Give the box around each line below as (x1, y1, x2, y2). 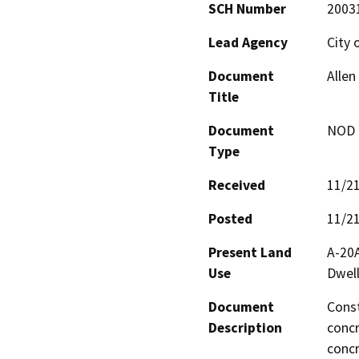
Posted (208, 210, 252, 228)
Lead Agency (208, 34, 288, 52)
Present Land (208, 244, 292, 262)
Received (208, 176, 265, 195)
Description (208, 319, 282, 337)
